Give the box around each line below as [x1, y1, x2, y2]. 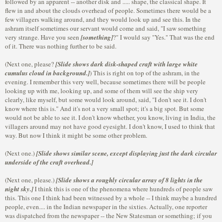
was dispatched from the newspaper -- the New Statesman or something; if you [5, 211, 212, 220]
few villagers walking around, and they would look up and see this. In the [5, 15, 201, 24]
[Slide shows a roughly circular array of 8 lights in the [56, 175, 203, 184]
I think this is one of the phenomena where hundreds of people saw [33, 184, 213, 193]
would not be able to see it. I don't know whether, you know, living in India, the [5, 113, 216, 122]
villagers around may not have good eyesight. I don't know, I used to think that [5, 122, 215, 131]
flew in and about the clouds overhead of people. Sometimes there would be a [5, 6, 211, 15]
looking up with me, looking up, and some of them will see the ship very [5, 86, 198, 95]
